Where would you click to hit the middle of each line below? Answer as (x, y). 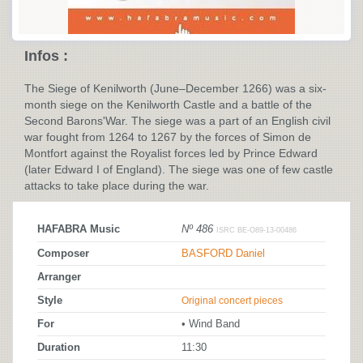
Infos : (46, 56)
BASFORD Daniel (223, 254)
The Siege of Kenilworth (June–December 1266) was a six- (175, 88)
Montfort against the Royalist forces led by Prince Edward (171, 153)
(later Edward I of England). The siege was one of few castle (179, 169)
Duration (59, 348)
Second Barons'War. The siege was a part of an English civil (177, 121)
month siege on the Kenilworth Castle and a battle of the (168, 105)
